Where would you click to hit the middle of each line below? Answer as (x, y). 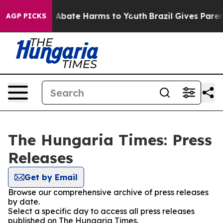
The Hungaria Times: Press (110, 140)
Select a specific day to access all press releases (101, 211)
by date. (24, 202)
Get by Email (51, 177)
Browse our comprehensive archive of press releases (108, 192)
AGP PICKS (26, 16)
